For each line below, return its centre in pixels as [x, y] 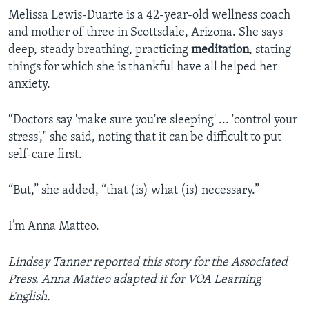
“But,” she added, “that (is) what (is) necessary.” [134, 191]
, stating [270, 50]
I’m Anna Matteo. [54, 227]
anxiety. [29, 85]
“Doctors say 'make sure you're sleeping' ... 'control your [153, 121]
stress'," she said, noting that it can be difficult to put [145, 138]
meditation [220, 50]
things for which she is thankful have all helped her [143, 68]
